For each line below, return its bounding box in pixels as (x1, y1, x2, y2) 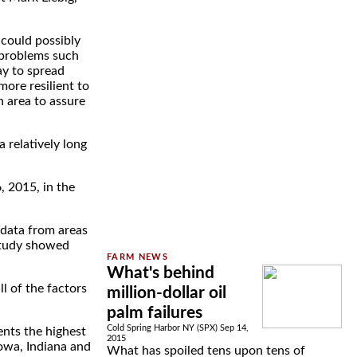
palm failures (107, 304, 202, 321)
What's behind (107, 265, 214, 281)
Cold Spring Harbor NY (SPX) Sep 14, (107, 324, 249, 332)
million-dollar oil (107, 284, 226, 301)
